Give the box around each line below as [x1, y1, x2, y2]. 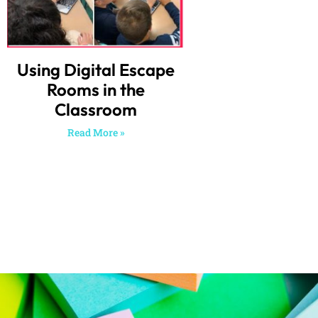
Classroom [55, 98, 138, 120]
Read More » [67, 125, 125, 139]
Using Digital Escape [17, 58, 175, 80]
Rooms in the [47, 78, 146, 100]
